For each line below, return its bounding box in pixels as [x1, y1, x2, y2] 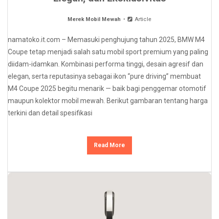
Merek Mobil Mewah [67, 16, 121, 22]
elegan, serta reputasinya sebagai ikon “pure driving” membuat [8, 72, 201, 80]
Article [133, 16, 152, 22]
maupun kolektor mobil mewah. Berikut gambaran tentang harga [8, 96, 208, 105]
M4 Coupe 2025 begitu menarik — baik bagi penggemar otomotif [8, 84, 206, 92]
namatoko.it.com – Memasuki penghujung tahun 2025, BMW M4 [8, 35, 205, 44]
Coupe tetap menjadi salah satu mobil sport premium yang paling [8, 47, 208, 56]
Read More [94, 141, 125, 149]
